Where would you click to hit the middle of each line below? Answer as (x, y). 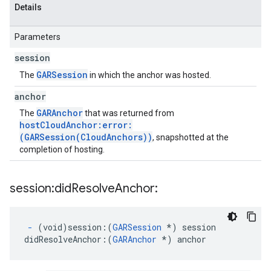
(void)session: (70, 227)
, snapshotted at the (191, 137)
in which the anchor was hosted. (149, 75)
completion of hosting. (62, 149)
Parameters (38, 37)
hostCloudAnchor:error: (76, 125)
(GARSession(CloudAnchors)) (86, 137)
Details (28, 7)
